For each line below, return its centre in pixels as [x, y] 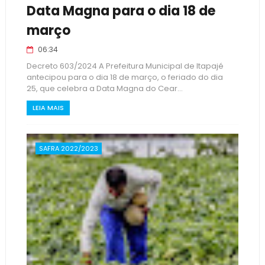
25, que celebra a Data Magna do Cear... [104, 88]
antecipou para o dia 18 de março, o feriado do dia [125, 77]
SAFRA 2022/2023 [68, 148]
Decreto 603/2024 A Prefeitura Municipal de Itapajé [125, 66]
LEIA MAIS [48, 108]
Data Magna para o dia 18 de [121, 11]
